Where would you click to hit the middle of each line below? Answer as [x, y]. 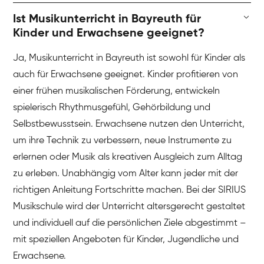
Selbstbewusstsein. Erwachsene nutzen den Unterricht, [129, 125]
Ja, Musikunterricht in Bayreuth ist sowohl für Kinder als [129, 59]
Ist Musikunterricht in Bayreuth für [107, 20]
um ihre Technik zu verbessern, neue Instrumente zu [123, 141]
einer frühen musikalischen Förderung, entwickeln [117, 92]
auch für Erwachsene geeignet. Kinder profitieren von [126, 75]
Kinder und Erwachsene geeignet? [109, 34]
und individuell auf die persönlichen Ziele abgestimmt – [130, 224]
